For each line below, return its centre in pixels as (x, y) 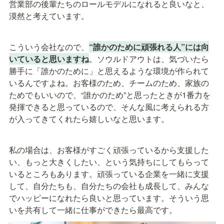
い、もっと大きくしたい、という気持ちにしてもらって (109, 162)
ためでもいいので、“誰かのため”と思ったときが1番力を (110, 95)
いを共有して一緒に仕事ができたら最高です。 (93, 210)
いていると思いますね (49, 59)
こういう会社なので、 (49, 47)
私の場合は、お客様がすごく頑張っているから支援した (109, 150)
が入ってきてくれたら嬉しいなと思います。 (89, 119)
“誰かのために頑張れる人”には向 (149, 47)
